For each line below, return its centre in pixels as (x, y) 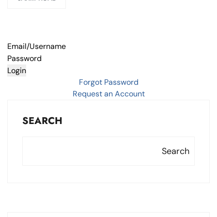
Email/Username (38, 46)
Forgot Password (108, 82)
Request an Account (108, 94)
